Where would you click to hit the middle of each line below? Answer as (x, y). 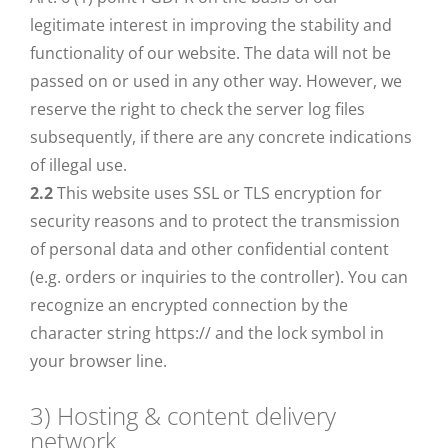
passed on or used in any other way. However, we (216, 81)
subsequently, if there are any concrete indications (221, 137)
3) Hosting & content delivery (183, 415)
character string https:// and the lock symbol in (207, 333)
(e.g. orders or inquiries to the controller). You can (219, 277)
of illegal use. (78, 165)
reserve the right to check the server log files (197, 109)
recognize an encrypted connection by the (189, 305)
